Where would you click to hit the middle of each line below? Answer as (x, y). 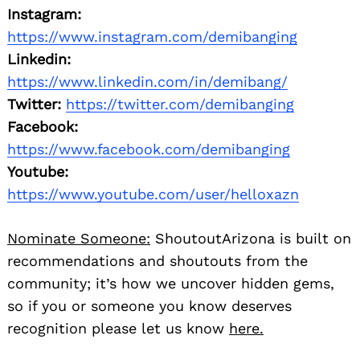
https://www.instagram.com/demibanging (152, 37)
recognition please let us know (118, 329)
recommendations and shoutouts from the (157, 261)
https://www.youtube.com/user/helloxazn (153, 194)
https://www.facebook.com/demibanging (149, 149)
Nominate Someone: (79, 239)
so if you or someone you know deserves (149, 306)
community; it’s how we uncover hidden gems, (171, 284)
